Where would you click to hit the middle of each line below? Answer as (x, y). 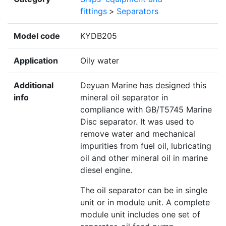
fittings (94, 11)
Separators (137, 11)
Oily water (100, 61)
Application (36, 61)
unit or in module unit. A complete (145, 203)
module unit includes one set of (140, 215)
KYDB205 (99, 36)
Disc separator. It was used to (137, 122)
